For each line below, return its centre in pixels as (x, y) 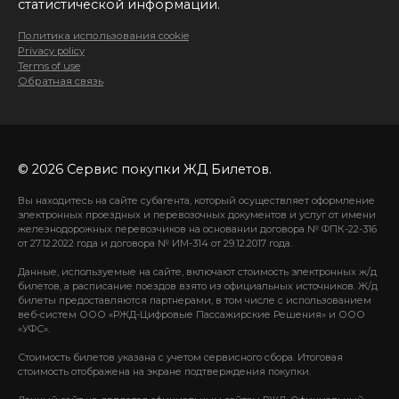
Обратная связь (61, 81)
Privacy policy (51, 50)
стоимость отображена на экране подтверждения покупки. (164, 371)
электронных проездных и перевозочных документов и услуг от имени (197, 214)
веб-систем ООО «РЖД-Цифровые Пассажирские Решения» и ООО (191, 314)
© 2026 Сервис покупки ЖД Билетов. (145, 169)
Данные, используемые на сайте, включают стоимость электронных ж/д (197, 271)
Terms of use (49, 65)
